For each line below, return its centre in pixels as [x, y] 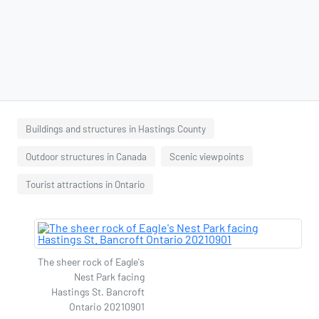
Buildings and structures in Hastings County [116, 129]
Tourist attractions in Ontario [85, 184]
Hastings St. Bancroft [98, 292]
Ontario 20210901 [107, 307]
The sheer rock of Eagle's [91, 262]
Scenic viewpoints [207, 156]
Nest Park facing [109, 277]
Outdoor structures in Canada [86, 156]
